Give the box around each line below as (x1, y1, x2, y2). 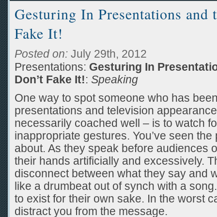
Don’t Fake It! (15, 73, 85, 86)
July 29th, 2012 (68, 47, 147, 60)
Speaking (91, 73, 138, 86)
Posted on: (15, 47, 68, 60)
